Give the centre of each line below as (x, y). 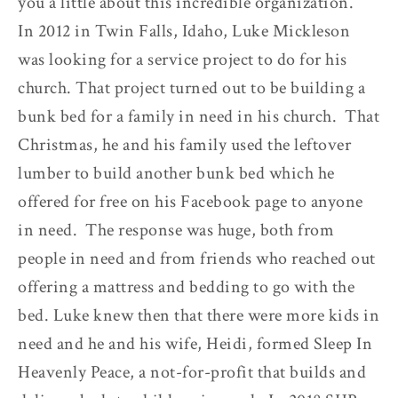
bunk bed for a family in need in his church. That (199, 116)
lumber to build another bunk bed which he (176, 173)
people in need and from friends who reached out (197, 258)
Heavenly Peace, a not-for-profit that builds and (192, 372)
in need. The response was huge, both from (176, 230)
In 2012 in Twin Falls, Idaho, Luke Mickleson (184, 31)
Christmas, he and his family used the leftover (184, 144)
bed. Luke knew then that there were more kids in (199, 315)
